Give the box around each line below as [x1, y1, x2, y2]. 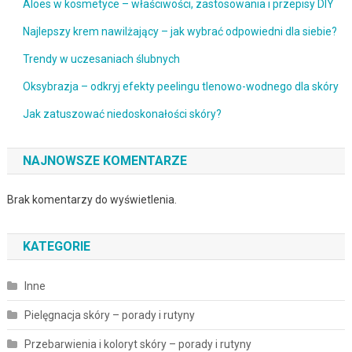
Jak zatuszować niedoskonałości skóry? [22, 108, 222, 121]
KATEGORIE [22, 239, 90, 255]
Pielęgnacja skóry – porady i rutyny [24, 309, 195, 322]
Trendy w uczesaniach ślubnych [22, 53, 180, 66]
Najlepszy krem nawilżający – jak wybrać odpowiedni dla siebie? [22, 25, 337, 38]
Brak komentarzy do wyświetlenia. [6, 193, 177, 207]
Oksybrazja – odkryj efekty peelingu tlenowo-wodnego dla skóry [22, 80, 339, 93]
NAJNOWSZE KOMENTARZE [22, 153, 187, 169]
